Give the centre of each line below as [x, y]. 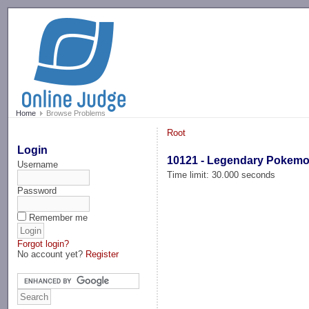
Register [102, 254]
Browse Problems [74, 113]
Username [38, 164]
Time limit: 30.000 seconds [221, 175]
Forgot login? [43, 243]
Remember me [59, 217]
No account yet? [52, 254]
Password [37, 190]
